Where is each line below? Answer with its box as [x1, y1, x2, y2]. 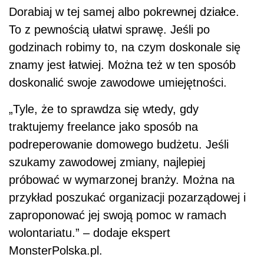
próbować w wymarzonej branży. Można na [9, 173, 235, 186]
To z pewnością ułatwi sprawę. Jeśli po [9, 22, 210, 36]
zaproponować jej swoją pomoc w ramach [9, 208, 226, 222]
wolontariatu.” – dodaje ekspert [9, 226, 170, 239]
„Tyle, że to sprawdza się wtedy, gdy [9, 102, 199, 115]
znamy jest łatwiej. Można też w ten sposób [9, 58, 236, 71]
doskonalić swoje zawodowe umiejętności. [9, 75, 227, 89]
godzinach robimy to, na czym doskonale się [9, 40, 240, 54]
